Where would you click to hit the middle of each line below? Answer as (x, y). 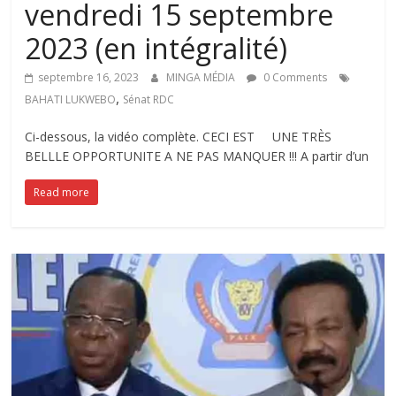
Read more (62, 193)
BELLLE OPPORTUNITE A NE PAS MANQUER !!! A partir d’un (197, 156)
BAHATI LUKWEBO (71, 100)
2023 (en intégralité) (156, 49)
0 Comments (294, 78)
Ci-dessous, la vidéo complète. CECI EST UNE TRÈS (179, 137)
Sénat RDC (149, 100)
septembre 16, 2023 (89, 78)
